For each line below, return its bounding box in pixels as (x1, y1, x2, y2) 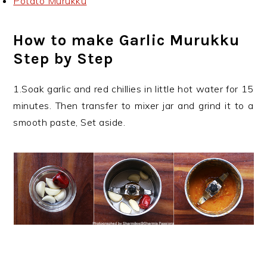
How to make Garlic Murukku (13, 31, 240, 49)
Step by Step (13, 49, 114, 68)
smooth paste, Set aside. (13, 116, 126, 128)
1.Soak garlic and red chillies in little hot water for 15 (13, 83, 254, 95)
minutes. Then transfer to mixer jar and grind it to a (13, 100, 254, 111)
